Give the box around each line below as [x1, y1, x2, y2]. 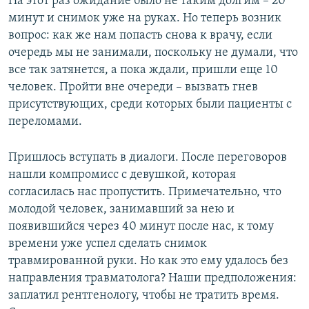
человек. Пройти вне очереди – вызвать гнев [8, 80, 258, 94]
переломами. [8, 114, 82, 128]
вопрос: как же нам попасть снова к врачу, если [8, 28, 272, 42]
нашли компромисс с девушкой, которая [8, 168, 236, 181]
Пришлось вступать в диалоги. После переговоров [8, 150, 287, 164]
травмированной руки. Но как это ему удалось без [8, 254, 288, 268]
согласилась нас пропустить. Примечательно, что [8, 185, 281, 199]
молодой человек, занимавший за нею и [8, 202, 235, 216]
